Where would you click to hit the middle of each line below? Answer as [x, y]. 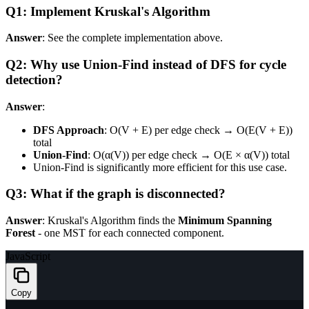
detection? [34, 79]
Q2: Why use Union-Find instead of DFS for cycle [146, 64]
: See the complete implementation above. [132, 38]
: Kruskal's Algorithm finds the [110, 221]
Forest [20, 233]
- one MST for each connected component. [130, 233]
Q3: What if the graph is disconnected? [116, 194]
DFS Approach [69, 130]
